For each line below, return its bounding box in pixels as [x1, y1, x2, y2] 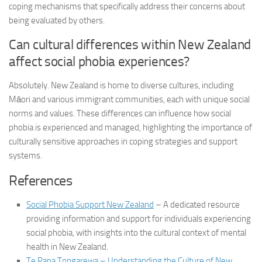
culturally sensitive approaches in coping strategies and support [9, 136, 237, 147]
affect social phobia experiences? [9, 54, 190, 70]
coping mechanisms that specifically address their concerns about [9, 1, 245, 12]
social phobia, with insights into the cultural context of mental [26, 227, 246, 238]
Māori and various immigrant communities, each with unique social [9, 94, 250, 105]
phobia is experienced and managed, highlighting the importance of [9, 122, 252, 133]
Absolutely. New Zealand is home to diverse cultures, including [9, 80, 234, 91]
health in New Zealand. [26, 242, 108, 252]
